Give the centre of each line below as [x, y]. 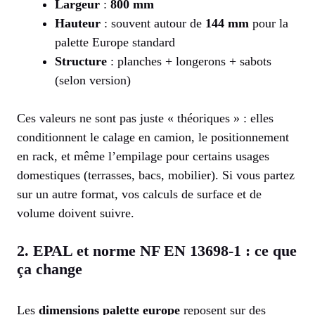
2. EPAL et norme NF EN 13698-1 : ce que [157, 251]
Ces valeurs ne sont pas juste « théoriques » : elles [145, 118]
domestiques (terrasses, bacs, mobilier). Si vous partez [156, 175]
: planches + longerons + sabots [189, 62]
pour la [269, 24]
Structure [81, 62]
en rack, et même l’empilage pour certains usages [143, 156]
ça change [50, 269]
